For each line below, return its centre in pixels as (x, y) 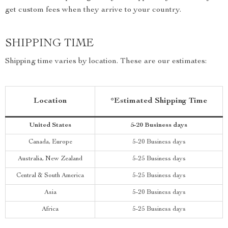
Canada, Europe (50, 142)
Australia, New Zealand (50, 159)
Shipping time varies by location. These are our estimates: (106, 62)
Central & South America (50, 176)
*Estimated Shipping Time (159, 101)
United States (50, 125)
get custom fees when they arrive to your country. (93, 10)
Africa (50, 209)
